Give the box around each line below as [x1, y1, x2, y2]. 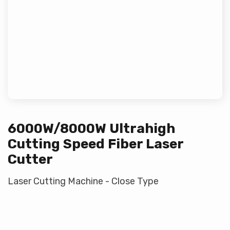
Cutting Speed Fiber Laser [8, 136, 183, 152]
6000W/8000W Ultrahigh [8, 121, 175, 137]
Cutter [8, 151, 53, 168]
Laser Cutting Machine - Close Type [8, 176, 159, 187]
